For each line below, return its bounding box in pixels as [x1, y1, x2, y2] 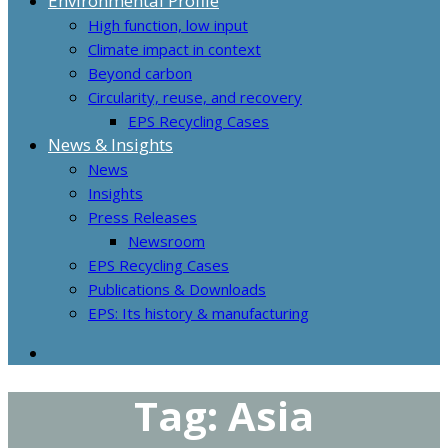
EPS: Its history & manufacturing [88, 303, 309, 324]
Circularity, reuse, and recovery [88, 87, 302, 108]
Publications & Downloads [88, 279, 266, 300]
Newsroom [128, 231, 205, 252]
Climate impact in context [88, 39, 261, 60]
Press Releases [88, 207, 197, 228]
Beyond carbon [88, 63, 192, 84]
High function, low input [88, 15, 248, 36]
